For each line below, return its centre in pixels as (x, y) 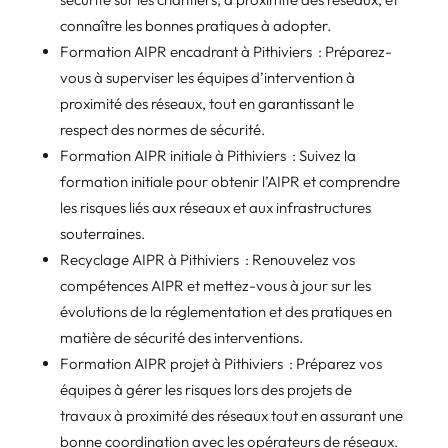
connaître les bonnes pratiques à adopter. (195, 25)
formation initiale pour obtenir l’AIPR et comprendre (229, 181)
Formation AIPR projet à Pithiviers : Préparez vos (220, 363)
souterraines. (102, 233)
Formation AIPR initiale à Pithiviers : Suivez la (207, 155)
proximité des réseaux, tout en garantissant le (206, 103)
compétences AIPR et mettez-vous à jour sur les (215, 285)
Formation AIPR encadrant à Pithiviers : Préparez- (225, 51)
